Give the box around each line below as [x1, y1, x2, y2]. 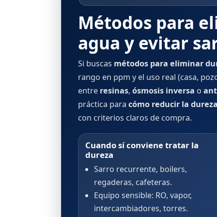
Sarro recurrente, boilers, [93, 164, 187, 174]
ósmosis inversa [132, 85, 195, 96]
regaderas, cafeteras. [93, 177, 172, 187]
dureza [85, 149, 113, 161]
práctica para [78, 99, 128, 110]
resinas [100, 85, 128, 96]
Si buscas [78, 58, 114, 69]
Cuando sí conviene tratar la [85, 139, 199, 151]
